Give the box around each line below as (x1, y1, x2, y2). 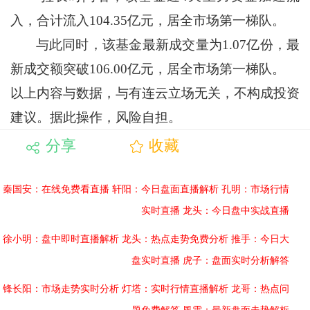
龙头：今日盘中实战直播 (183, 205, 289, 216)
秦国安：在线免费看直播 (3, 183, 109, 194)
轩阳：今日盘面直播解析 (112, 183, 219, 194)
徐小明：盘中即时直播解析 (3, 233, 119, 244)
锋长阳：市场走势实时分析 (3, 283, 119, 294)
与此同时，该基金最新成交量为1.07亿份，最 (10, 37, 300, 53)
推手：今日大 (231, 233, 289, 244)
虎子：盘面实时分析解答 (183, 255, 289, 266)
